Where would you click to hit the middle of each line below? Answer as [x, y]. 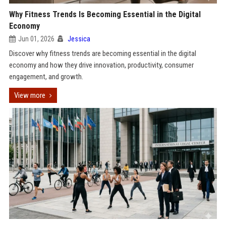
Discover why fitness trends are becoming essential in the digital [102, 53]
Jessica [79, 39]
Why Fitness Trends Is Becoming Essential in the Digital [105, 14]
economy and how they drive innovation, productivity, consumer [101, 65]
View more [30, 95]
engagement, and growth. [46, 77]
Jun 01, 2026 [36, 39]
